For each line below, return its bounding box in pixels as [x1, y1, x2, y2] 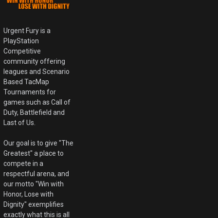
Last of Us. [3, 119, 36, 127]
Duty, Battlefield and [3, 109, 65, 117]
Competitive [3, 47, 41, 55]
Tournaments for [3, 88, 56, 96]
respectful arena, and [3, 170, 70, 178]
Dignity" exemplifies [3, 200, 64, 209]
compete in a [3, 160, 44, 168]
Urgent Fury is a [3, 27, 51, 35]
